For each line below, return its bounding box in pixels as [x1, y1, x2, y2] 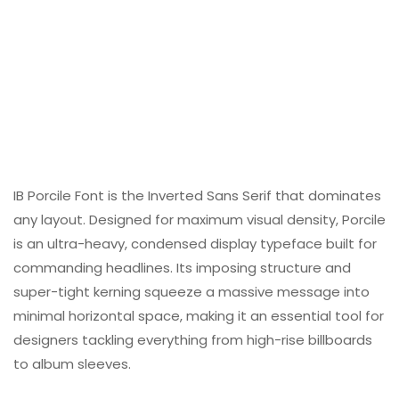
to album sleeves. [13, 354, 131, 374]
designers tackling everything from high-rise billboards [13, 330, 372, 350]
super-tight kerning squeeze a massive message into [13, 282, 370, 302]
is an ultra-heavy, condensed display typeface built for [13, 234, 377, 254]
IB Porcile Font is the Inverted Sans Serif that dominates [13, 186, 381, 206]
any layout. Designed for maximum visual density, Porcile [13, 210, 386, 230]
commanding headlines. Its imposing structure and [13, 258, 351, 278]
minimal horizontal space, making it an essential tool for [13, 306, 384, 326]
